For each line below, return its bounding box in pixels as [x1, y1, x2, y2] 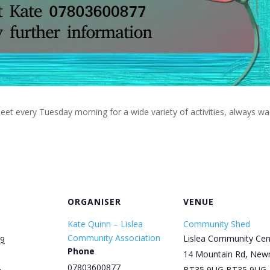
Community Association [67, 232, 160, 243]
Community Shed [183, 218, 250, 230]
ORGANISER [67, 196, 121, 207]
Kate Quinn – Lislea [67, 218, 143, 230]
